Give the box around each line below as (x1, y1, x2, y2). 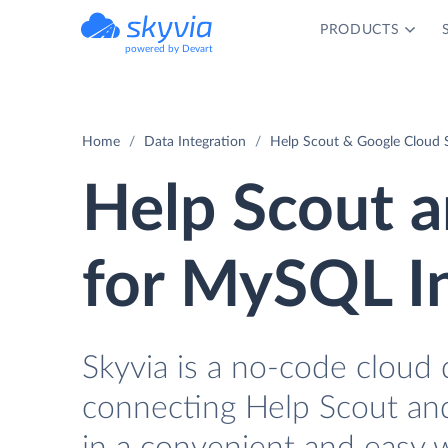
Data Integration (144, 135, 246, 149)
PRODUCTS (319, 23, 400, 37)
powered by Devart (125, 44, 213, 54)
